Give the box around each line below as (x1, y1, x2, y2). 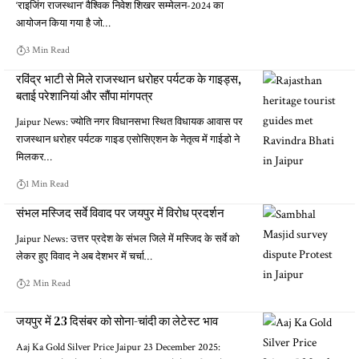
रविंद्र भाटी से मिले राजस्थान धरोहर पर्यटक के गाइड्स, (16, 70, 241, 87)
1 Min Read (26, 177, 69, 190)
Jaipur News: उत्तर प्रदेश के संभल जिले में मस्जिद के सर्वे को (16, 232, 240, 246)
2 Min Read (26, 276, 71, 289)
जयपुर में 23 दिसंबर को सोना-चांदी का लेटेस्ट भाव (16, 312, 218, 329)
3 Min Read (26, 43, 70, 56)
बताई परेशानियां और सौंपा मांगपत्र (16, 87, 153, 104)
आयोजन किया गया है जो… (16, 16, 111, 30)
